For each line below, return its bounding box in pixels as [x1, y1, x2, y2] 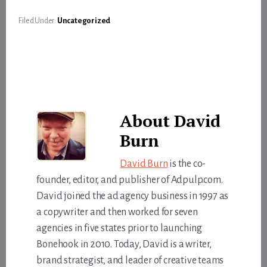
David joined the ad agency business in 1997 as [36, 190, 229, 201]
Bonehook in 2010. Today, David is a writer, [36, 238, 212, 250]
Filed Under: [18, 16, 57, 25]
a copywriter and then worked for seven [36, 206, 198, 218]
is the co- [167, 158, 206, 169]
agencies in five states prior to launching [36, 222, 202, 234]
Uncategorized [57, 16, 111, 25]
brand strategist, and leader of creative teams [36, 254, 224, 266]
